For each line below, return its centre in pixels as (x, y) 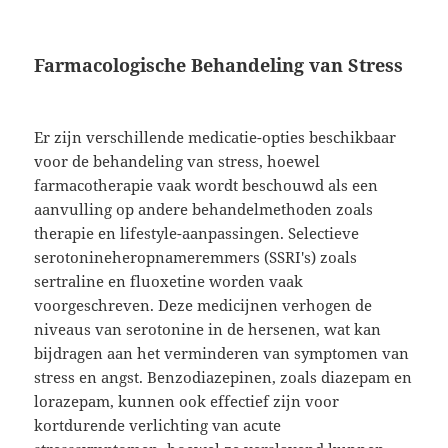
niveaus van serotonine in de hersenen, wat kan (208, 329)
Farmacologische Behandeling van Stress (219, 65)
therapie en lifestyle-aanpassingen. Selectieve (197, 233)
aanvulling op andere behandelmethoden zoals (204, 209)
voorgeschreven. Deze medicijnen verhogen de (203, 305)
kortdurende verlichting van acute (158, 425)
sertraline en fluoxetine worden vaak (169, 281)
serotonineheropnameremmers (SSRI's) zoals (196, 257)
